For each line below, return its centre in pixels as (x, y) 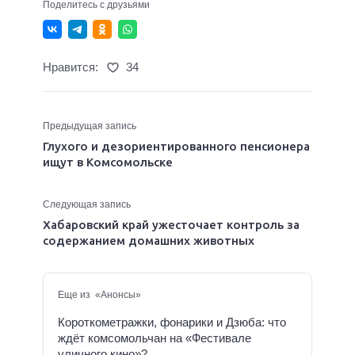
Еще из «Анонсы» (99, 295)
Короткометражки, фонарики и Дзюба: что (172, 323)
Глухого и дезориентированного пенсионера (176, 147)
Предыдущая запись (90, 126)
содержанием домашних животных (149, 241)
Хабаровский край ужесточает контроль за (171, 225)
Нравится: (71, 67)
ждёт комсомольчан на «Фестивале (155, 338)
